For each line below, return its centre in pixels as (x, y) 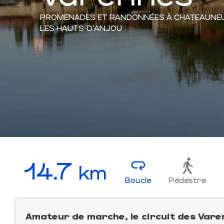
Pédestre (188, 180)
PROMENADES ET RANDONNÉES (102, 16)
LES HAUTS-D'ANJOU (81, 27)
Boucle (138, 180)
